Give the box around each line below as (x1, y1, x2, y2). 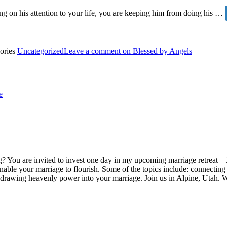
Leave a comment (64, 47, 121, 56)
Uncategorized (17, 47, 64, 56)
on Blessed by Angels (121, 47, 192, 56)
